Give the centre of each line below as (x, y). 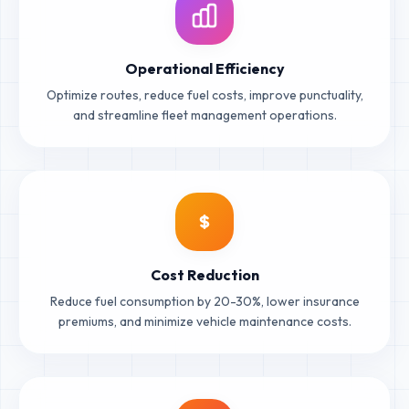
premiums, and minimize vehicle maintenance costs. (204, 321)
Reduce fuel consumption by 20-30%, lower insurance (204, 301)
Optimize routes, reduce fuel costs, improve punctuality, (204, 94)
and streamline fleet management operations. (204, 115)
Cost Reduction (204, 274)
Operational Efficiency (204, 68)
